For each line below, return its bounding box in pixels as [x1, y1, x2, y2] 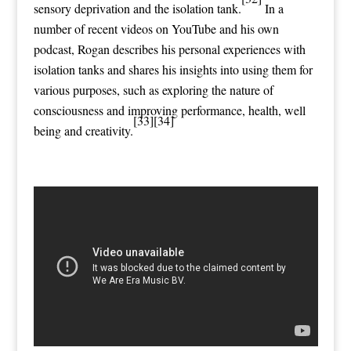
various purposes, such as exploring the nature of [33, 81, 273, 98]
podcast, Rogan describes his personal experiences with [33, 40, 306, 57]
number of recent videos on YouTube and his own [33, 20, 279, 37]
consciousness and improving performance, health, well [33, 101, 306, 118]
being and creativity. [33, 121, 133, 139]
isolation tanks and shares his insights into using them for [33, 60, 313, 78]
